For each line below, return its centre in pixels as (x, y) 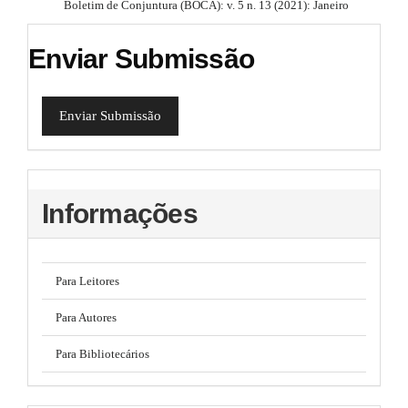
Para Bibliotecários (102, 353)
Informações (120, 214)
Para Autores (86, 317)
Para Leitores (87, 280)
